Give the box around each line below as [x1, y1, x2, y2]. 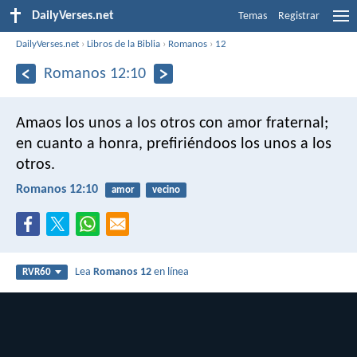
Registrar [278, 10, 320, 22]
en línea [151, 266, 190, 279]
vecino [151, 184, 180, 195]
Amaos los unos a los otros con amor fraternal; [16, 115, 328, 131]
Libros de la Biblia [87, 38, 161, 49]
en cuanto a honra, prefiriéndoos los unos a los [16, 135, 331, 152]
